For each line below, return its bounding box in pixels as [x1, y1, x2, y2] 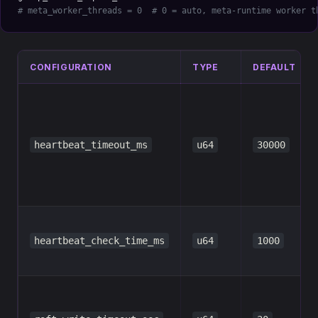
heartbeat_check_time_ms [34, 235, 165, 246]
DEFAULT [253, 62, 296, 72]
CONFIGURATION [30, 62, 112, 72]
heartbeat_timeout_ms [34, 139, 148, 150]
